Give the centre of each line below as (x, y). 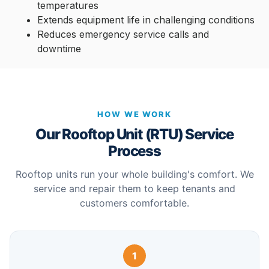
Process (134, 151)
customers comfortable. (134, 203)
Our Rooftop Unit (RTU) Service (134, 134)
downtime (59, 49)
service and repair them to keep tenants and (134, 188)
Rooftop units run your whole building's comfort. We (134, 174)
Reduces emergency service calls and (123, 35)
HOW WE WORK (134, 114)
